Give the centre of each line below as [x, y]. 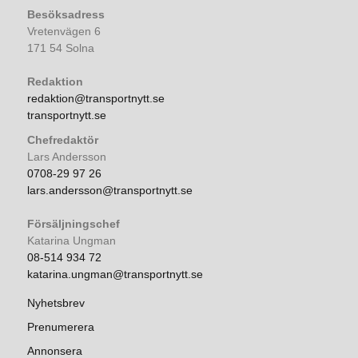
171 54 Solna [61, 48]
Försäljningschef [74, 223]
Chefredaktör [63, 139]
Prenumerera [61, 326]
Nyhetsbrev [56, 302]
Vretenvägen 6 [64, 31]
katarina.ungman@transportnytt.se [115, 274]
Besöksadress [66, 14]
